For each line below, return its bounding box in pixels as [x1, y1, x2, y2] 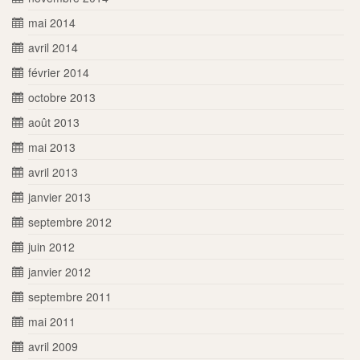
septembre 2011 [28, 288, 112, 305]
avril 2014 [28, 39, 78, 55]
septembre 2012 [28, 213, 112, 230]
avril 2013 [28, 163, 78, 180]
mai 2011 [28, 313, 76, 329]
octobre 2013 [28, 88, 96, 105]
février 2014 [28, 63, 89, 80]
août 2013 [28, 113, 80, 130]
